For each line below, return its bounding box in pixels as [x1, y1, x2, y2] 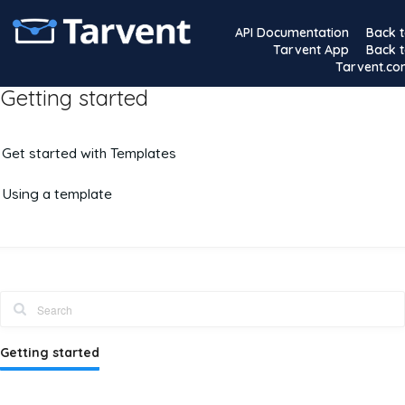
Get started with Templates [2, 144, 176, 162]
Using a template [2, 184, 112, 202]
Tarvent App [273, 42, 349, 58]
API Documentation [235, 24, 349, 41]
